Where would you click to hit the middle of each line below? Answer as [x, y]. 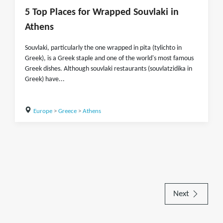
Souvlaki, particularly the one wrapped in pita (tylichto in [103, 48]
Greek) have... [45, 79]
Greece [67, 111]
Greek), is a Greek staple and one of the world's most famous [109, 58]
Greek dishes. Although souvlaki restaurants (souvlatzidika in [109, 69]
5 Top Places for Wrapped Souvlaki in [102, 12]
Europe [43, 111]
